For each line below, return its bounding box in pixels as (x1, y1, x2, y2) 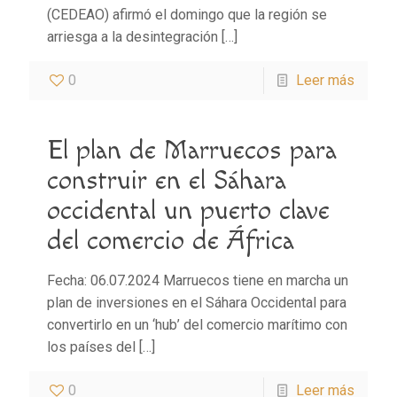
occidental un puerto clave (47, 194, 330, 227)
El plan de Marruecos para (47, 134, 337, 167)
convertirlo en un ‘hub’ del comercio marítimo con (47, 315, 347, 333)
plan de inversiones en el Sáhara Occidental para (47, 293, 346, 311)
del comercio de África (47, 224, 294, 257)
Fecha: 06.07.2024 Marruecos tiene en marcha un (47, 271, 348, 289)
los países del (47, 338, 136, 355)
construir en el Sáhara (47, 164, 286, 197)
